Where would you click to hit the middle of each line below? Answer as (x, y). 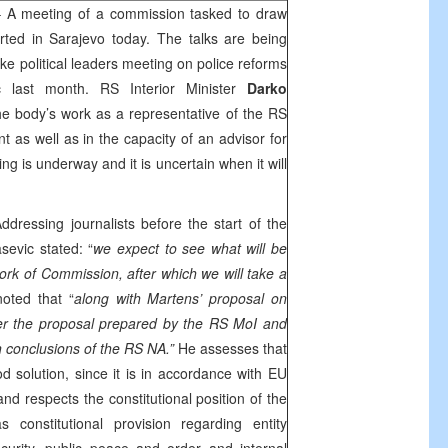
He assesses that (232, 348)
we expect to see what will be (190, 248)
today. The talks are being (196, 38)
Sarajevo (77, 38)
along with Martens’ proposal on (180, 298)
